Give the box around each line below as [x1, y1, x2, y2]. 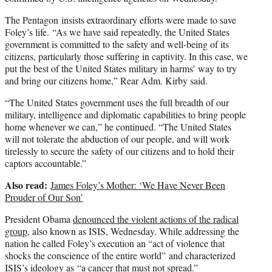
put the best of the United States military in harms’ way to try [5, 62, 237, 75]
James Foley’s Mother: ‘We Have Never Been [50, 178, 225, 192]
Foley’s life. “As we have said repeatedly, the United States [5, 25, 229, 39]
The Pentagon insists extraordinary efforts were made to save [5, 13, 236, 27]
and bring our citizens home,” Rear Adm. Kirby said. [5, 74, 208, 87]
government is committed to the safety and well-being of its [5, 38, 229, 51]
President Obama [5, 212, 73, 226]
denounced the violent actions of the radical [73, 212, 239, 226]
